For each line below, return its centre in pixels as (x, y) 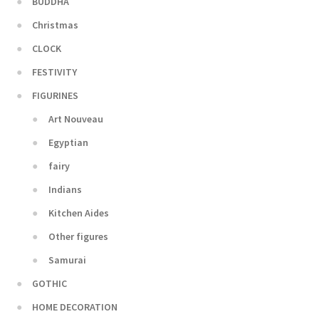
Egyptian (68, 142)
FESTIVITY (55, 72)
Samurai (67, 260)
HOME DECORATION (75, 307)
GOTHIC (50, 283)
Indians (65, 189)
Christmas (56, 25)
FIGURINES (56, 95)
